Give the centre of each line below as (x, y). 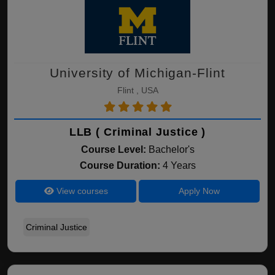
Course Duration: (121, 165)
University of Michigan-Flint (137, 73)
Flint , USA (137, 90)
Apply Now (199, 191)
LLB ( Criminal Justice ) (137, 132)
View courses (81, 191)
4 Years (179, 165)
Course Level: (113, 149)
